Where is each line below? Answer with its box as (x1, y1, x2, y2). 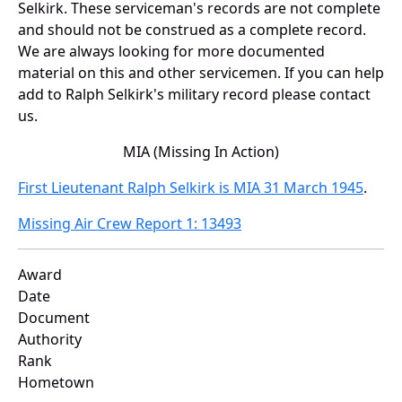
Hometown (18, 372, 94, 393)
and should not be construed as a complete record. (18, 20, 366, 40)
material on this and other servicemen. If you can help (18, 63, 384, 83)
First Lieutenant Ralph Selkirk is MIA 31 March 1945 (18, 178, 363, 198)
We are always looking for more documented (18, 41, 325, 62)
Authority (18, 329, 82, 350)
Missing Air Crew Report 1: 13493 (18, 214, 241, 234)
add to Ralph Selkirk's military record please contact (18, 84, 371, 105)
